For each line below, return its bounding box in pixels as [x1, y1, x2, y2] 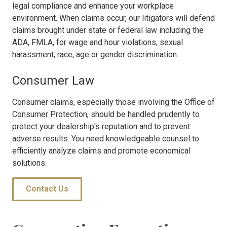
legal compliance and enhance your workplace [12, 1, 174, 11]
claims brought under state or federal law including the [12, 25, 204, 35]
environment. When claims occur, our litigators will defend [12, 13, 215, 23]
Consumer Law [12, 73, 94, 88]
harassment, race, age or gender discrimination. [12, 50, 178, 60]
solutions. [12, 158, 47, 168]
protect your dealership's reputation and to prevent [12, 122, 190, 132]
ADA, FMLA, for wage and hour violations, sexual [12, 37, 183, 48]
